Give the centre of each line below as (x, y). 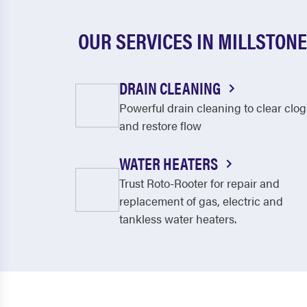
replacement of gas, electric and (201, 201)
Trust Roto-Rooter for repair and (199, 183)
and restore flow (160, 125)
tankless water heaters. (178, 219)
